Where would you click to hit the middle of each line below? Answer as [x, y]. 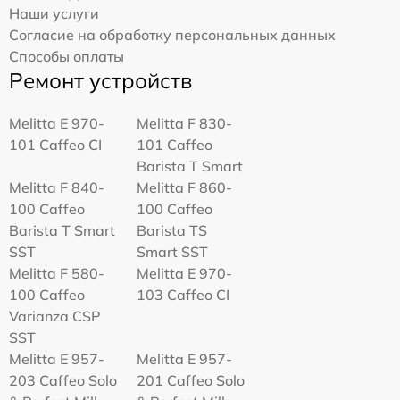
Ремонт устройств [100, 80]
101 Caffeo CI [55, 145]
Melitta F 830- [185, 123]
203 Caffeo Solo [63, 380]
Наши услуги [54, 13]
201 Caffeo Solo [191, 380]
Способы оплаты [67, 56]
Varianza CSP [54, 316]
